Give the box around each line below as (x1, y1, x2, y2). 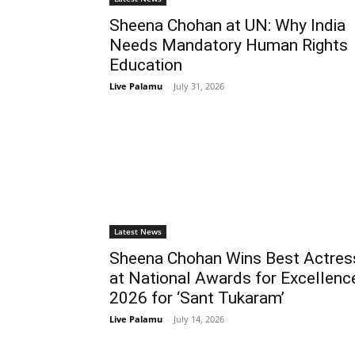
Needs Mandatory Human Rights (109, 35, 348, 55)
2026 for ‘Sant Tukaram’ (109, 288, 284, 307)
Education (109, 55, 182, 74)
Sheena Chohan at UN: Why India (109, 15, 345, 35)
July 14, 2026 (174, 312, 224, 325)
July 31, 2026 (174, 79, 224, 92)
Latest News (114, 225, 162, 237)
